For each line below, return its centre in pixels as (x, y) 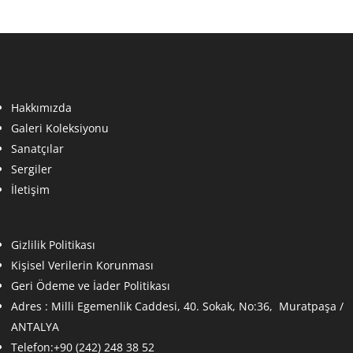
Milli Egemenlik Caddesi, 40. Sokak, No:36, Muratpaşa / (197, 306)
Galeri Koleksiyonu (60, 128)
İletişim (30, 189)
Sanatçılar (37, 148)
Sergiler (32, 169)
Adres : (31, 306)
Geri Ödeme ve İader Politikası (91, 285)
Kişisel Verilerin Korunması (82, 265)
